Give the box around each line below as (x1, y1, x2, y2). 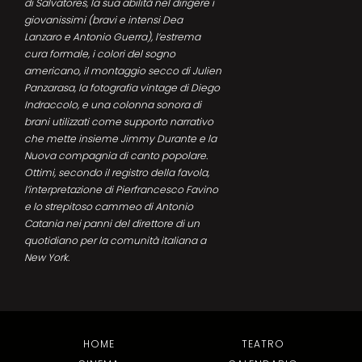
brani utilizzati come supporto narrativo (24, 115, 213, 129)
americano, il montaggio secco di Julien (24, 64, 221, 78)
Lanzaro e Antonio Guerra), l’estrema (24, 30, 200, 44)
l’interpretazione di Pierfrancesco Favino (24, 183, 218, 197)
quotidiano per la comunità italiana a (24, 234, 206, 248)
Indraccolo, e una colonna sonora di (24, 98, 201, 112)
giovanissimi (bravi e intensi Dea (24, 13, 183, 27)
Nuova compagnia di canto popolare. (24, 149, 208, 163)
